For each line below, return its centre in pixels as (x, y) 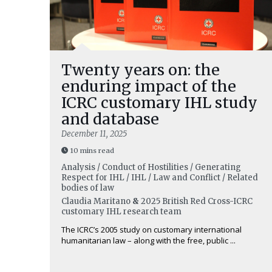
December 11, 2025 (94, 134)
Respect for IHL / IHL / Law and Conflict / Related (160, 178)
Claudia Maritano (96, 201)
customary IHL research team (121, 212)
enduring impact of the (149, 86)
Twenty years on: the (141, 70)
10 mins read (92, 151)
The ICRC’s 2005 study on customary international (151, 229)
